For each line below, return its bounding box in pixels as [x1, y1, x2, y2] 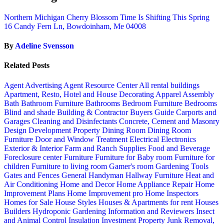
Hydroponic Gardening [32, 206, 108, 215]
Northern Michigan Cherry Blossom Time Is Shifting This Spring [4, 12, 209, 21]
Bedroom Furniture [122, 98, 184, 107]
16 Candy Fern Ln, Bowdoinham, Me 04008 [4, 21, 146, 30]
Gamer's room [109, 161, 155, 170]
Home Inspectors [145, 188, 198, 197]
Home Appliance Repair [116, 179, 195, 188]
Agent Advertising [4, 80, 63, 89]
